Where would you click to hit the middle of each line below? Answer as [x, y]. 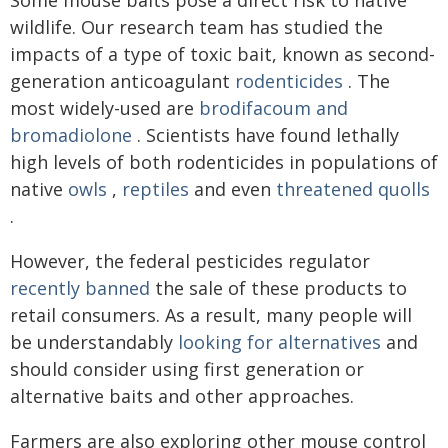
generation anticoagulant [122, 81]
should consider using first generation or [187, 369]
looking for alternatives [279, 342]
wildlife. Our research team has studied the [196, 27]
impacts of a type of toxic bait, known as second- [222, 54]
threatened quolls [353, 189]
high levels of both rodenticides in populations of [224, 162]
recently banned [80, 288]
